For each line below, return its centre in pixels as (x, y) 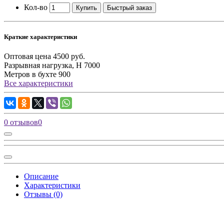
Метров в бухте (30, 74)
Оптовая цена (27, 56)
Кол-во (36, 7)
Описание (41, 176)
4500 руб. (69, 56)
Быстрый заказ (129, 7)
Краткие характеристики (40, 37)
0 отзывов (21, 122)
